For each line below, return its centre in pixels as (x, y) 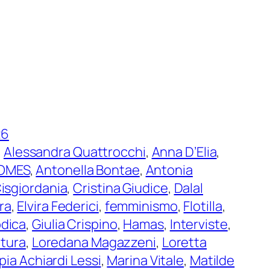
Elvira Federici (58, 206)
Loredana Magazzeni (94, 242)
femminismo (141, 206)
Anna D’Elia (184, 152)
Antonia (169, 170)
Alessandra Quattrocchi (74, 152)
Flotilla (203, 206)
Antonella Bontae (88, 170)
